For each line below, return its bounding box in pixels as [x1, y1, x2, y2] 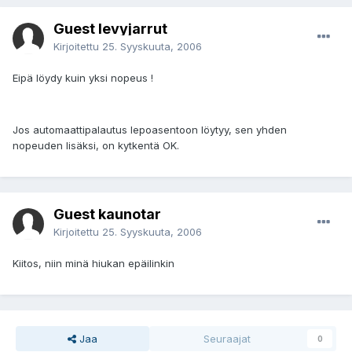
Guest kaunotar [53, 206, 161, 223]
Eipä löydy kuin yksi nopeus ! [13, 71, 153, 85]
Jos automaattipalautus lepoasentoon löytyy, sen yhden [13, 123, 287, 137]
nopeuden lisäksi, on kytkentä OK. [13, 139, 179, 152]
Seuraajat [203, 332, 251, 346]
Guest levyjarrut [53, 20, 167, 38]
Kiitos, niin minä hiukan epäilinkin [13, 257, 174, 270]
